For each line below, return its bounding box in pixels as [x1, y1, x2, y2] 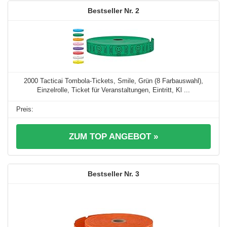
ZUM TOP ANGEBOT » [69, 131, 158, 141]
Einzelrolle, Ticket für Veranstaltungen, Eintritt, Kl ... [37, 86, 190, 94]
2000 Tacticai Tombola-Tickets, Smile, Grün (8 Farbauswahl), [24, 77, 203, 85]
